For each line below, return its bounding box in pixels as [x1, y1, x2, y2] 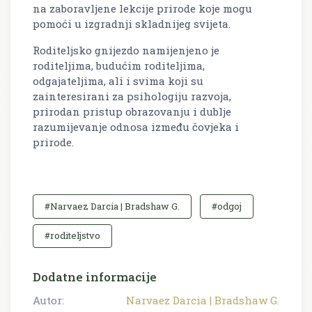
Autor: [33, 293, 64, 308]
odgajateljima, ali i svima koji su [33, 74, 203, 88]
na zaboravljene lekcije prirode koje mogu [33, 1, 252, 16]
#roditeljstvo [45, 229, 100, 242]
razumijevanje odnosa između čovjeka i [33, 120, 239, 134]
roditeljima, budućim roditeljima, [33, 58, 205, 73]
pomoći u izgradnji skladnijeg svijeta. [33, 17, 231, 31]
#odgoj [212, 199, 242, 212]
